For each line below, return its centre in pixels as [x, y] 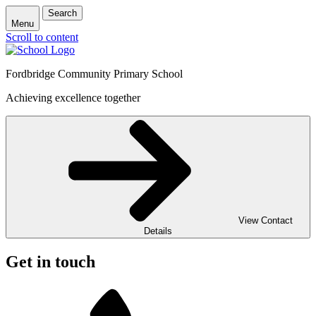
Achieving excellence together [73, 98]
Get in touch [50, 261]
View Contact [265, 220]
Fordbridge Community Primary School [94, 74]
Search [62, 13]
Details [158, 231]
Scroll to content [42, 37]
